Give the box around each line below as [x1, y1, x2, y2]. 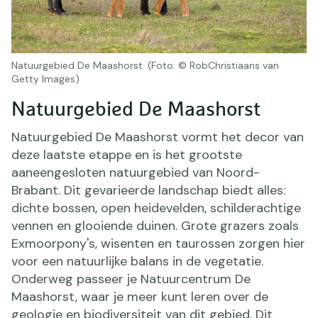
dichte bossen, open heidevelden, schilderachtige [11, 199, 301, 217]
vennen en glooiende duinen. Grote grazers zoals [11, 217, 299, 235]
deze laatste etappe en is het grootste [11, 146, 242, 164]
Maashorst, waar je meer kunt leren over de [11, 288, 268, 306]
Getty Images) [11, 72, 79, 86]
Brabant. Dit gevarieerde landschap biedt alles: [11, 182, 285, 199]
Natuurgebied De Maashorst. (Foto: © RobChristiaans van [11, 59, 279, 72]
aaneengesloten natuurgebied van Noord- [11, 164, 260, 182]
